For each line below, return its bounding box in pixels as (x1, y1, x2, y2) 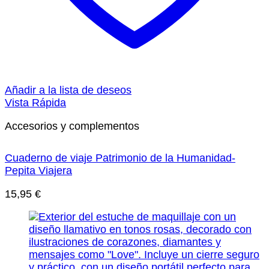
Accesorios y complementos (5, 119, 139, 132)
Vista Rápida (5, 96, 66, 109)
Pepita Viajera (5, 165, 72, 177)
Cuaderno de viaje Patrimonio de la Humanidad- (5, 152, 235, 165)
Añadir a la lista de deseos (5, 83, 131, 96)
